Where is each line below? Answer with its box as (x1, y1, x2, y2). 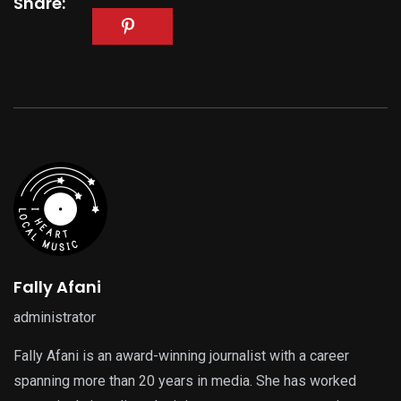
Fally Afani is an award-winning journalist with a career (13, 346, 349, 364)
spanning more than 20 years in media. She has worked (13, 371, 356, 389)
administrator (13, 308, 96, 326)
